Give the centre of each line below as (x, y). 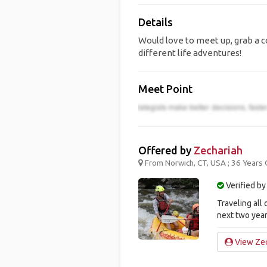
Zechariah (218, 150)
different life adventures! (190, 53)
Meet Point (165, 89)
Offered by (166, 150)
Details (155, 22)
